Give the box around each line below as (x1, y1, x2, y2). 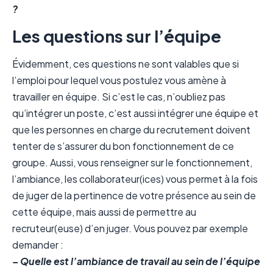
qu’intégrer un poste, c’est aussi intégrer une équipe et (12, 106, 258, 119)
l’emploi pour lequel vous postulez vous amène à (12, 73, 226, 87)
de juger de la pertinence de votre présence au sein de (12, 188, 256, 202)
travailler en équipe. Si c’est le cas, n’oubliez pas (12, 90, 225, 103)
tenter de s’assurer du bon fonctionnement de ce (12, 139, 234, 152)
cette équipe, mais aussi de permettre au (12, 205, 196, 218)
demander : (12, 238, 63, 251)
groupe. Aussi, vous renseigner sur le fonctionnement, (12, 155, 252, 169)
